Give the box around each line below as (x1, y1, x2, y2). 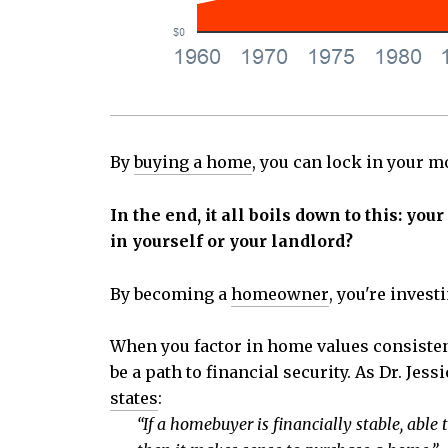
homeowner (231, 283, 329, 304)
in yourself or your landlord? (110, 231, 353, 252)
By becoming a (110, 283, 231, 304)
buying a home (134, 152, 252, 173)
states (110, 388, 158, 409)
